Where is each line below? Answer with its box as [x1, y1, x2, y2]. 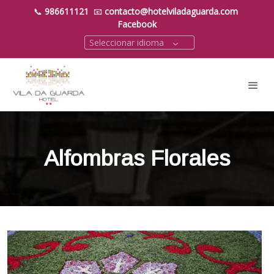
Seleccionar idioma [89, 37, 164, 48]
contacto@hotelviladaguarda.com [105, 6, 238, 17]
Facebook [117, 18, 157, 30]
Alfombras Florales [44, 146, 230, 171]
